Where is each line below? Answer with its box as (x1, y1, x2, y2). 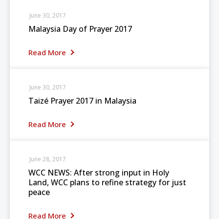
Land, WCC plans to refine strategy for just (28, 177, 186, 188)
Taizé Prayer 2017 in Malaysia (28, 95, 136, 106)
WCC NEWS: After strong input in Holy (28, 167, 169, 178)
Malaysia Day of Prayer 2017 (28, 23, 132, 34)
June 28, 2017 (29, 155, 66, 163)
